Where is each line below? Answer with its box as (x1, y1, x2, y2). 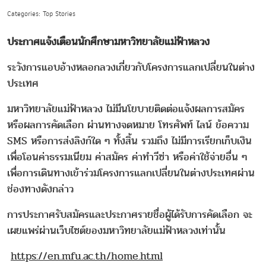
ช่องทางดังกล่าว (7, 180, 74, 197)
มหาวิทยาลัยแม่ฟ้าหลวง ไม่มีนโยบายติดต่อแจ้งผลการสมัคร (7, 100, 245, 117)
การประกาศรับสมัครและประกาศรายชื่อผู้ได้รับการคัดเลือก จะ (7, 206, 252, 223)
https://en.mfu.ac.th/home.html (11, 248, 163, 264)
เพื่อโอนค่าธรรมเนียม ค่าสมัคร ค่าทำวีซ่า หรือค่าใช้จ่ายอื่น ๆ (7, 148, 247, 165)
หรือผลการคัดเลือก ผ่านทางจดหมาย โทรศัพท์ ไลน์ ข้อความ (7, 116, 249, 133)
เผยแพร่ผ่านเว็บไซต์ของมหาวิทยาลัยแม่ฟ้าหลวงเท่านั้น (7, 222, 226, 239)
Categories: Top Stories (7, 8, 75, 20)
